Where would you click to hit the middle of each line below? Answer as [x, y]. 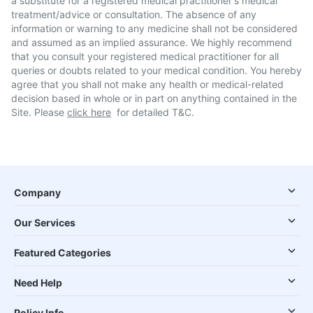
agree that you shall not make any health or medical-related [147, 84]
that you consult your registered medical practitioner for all [145, 56]
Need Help [38, 283]
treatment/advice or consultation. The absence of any [134, 14]
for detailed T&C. [155, 112]
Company [37, 192]
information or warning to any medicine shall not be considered [154, 28]
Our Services [45, 223]
